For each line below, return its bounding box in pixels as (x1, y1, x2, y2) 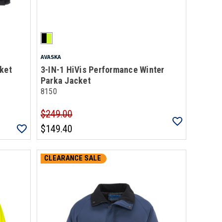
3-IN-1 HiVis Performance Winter (40, 64, 165, 75)
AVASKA (40, 53, 61, 60)
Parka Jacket (40, 75, 91, 86)
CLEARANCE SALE (44, 154, 101, 163)
